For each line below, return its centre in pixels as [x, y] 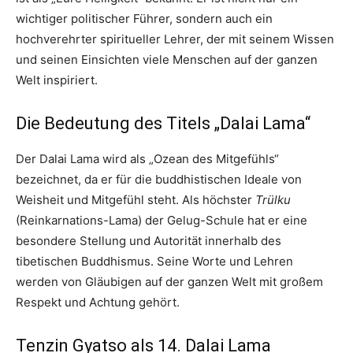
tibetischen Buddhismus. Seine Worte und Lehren [154, 261]
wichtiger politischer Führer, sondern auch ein [144, 18]
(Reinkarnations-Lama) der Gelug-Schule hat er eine [162, 220]
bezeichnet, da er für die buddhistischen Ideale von [159, 179]
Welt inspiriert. [57, 80]
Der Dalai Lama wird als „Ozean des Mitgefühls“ [147, 158]
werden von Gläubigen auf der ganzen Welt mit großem [169, 281]
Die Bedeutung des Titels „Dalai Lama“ [163, 123]
